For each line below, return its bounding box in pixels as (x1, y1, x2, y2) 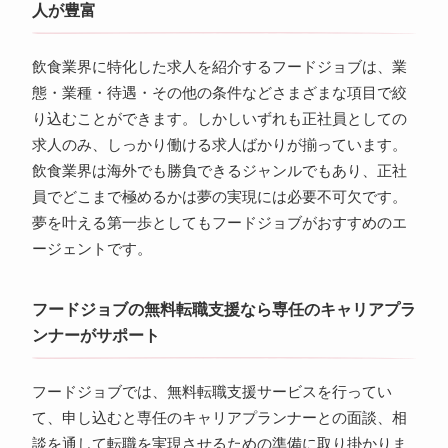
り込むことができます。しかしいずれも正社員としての (31, 111, 407, 128)
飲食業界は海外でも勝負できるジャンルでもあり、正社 (31, 163, 407, 180)
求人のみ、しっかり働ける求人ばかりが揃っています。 (31, 137, 407, 154)
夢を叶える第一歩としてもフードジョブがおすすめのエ (31, 215, 407, 232)
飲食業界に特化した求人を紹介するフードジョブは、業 (31, 59, 407, 76)
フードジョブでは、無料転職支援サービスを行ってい (31, 384, 392, 401)
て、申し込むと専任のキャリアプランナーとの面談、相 (31, 410, 407, 427)
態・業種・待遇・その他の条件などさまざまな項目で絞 (31, 85, 407, 102)
